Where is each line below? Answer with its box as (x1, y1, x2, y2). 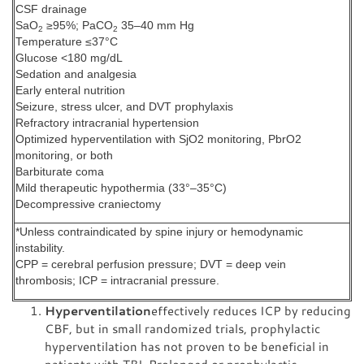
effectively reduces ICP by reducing (151, 302, 351, 318)
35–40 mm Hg (118, 19, 194, 32)
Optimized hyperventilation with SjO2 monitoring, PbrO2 (15, 133, 301, 145)
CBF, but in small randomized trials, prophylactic (45, 320, 320, 336)
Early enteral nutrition (15, 84, 125, 97)
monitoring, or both (15, 149, 113, 162)
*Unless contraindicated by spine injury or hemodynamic (15, 226, 303, 238)
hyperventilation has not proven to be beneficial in (45, 338, 329, 354)
